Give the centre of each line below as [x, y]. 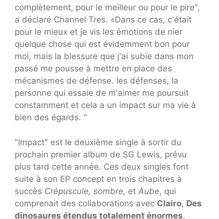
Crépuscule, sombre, [86, 191]
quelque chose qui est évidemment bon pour [102, 44]
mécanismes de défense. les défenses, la [97, 81]
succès [30, 191]
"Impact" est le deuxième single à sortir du [98, 142]
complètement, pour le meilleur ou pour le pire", [107, 8]
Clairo [169, 203]
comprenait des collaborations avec [86, 203]
